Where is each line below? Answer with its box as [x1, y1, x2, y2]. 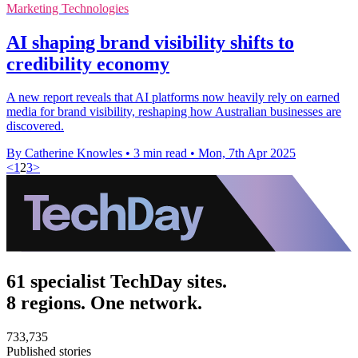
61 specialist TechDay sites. [6, 270, 227, 292]
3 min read [133, 146, 187, 161]
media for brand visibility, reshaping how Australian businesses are [6, 105, 341, 119]
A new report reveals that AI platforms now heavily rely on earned [6, 90, 340, 105]
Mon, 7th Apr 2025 [198, 146, 296, 161]
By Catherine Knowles [6, 146, 122, 161]
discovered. [6, 119, 64, 133]
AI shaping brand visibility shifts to [6, 31, 294, 53]
